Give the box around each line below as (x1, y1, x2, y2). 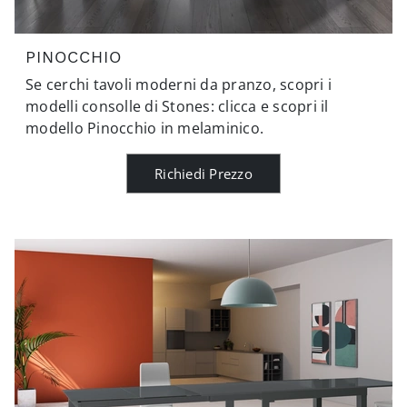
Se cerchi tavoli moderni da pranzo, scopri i (25, 74, 332, 94)
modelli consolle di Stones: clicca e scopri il (25, 95, 329, 116)
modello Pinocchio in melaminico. (25, 117, 263, 138)
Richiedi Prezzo (154, 164, 253, 183)
